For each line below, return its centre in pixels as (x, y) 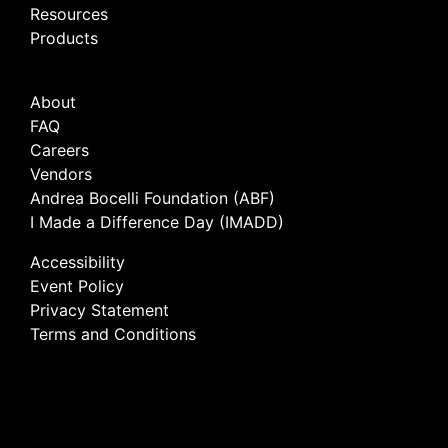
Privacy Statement (99, 310)
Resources (69, 14)
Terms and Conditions (113, 334)
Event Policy (77, 286)
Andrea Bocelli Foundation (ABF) (152, 198)
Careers (59, 150)
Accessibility (77, 262)
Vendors (61, 174)
